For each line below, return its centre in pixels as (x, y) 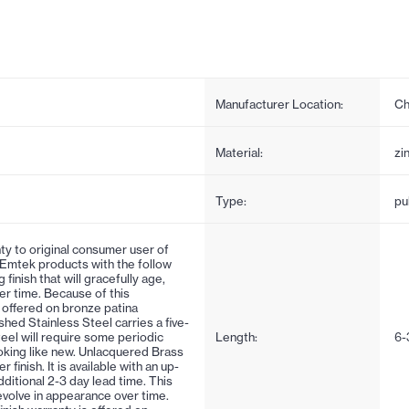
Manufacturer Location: (279, 104)
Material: (239, 152)
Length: (236, 336)
